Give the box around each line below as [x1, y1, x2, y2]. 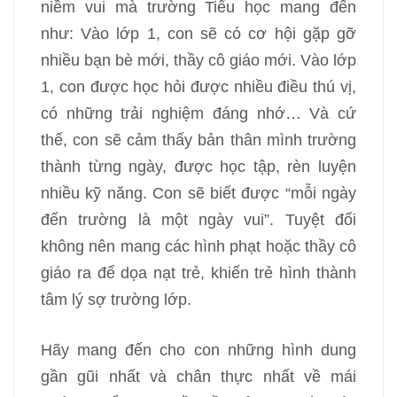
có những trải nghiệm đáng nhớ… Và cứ [41, 105, 356, 122]
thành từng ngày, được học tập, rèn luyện [41, 158, 356, 175]
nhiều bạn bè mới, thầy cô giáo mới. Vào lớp [41, 51, 356, 69]
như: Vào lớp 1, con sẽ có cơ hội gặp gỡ [41, 25, 356, 43]
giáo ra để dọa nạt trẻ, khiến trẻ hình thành [41, 264, 356, 282]
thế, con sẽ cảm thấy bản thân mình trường [41, 131, 356, 149]
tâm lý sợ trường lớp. [41, 291, 196, 308]
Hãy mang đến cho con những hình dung [41, 341, 356, 359]
